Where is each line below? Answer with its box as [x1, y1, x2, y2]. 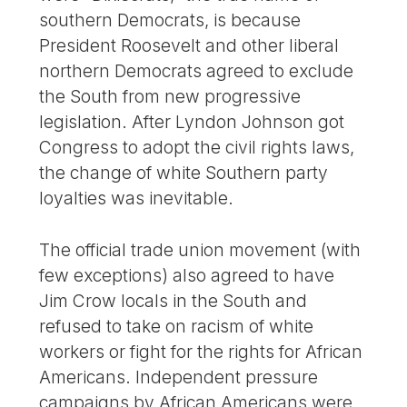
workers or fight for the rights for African [39, 340, 363, 362]
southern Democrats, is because [39, 9, 302, 31]
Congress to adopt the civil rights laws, [39, 136, 355, 158]
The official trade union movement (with [39, 238, 362, 261]
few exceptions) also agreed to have [39, 263, 335, 286]
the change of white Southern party [39, 162, 329, 184]
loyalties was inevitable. [39, 187, 234, 209]
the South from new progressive [39, 85, 302, 107]
